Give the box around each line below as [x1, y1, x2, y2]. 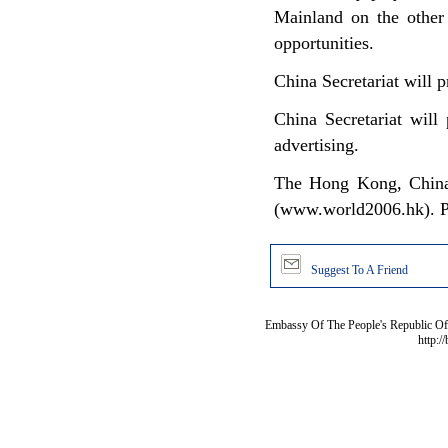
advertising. [273, 135, 359, 155]
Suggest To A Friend [311, 263, 408, 277]
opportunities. [273, 33, 374, 53]
